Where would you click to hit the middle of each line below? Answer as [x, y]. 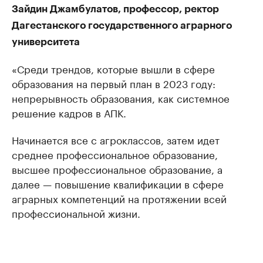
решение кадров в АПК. [69, 112]
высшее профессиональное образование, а [117, 168]
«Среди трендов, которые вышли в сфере [113, 68]
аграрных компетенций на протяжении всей [119, 198]
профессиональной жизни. [76, 213]
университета [46, 42]
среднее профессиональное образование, [115, 154]
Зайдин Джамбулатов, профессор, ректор [115, 9]
